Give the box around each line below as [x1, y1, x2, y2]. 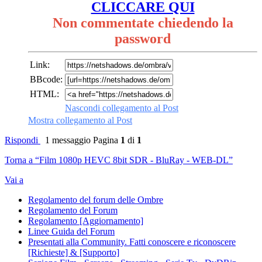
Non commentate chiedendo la [52, 15, 233, 31]
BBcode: [30, 74, 63, 85]
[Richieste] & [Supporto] [28, 247, 119, 258]
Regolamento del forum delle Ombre [28, 195, 163, 205]
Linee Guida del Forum [28, 226, 115, 237]
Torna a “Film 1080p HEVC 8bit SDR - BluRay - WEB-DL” [5, 155, 233, 166]
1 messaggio [45, 135, 91, 146]
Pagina [93, 135, 120, 146]
